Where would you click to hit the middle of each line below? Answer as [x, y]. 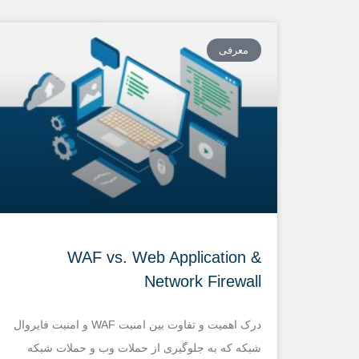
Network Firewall [203, 281]
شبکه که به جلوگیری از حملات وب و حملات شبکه [144, 347]
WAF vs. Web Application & [164, 257]
